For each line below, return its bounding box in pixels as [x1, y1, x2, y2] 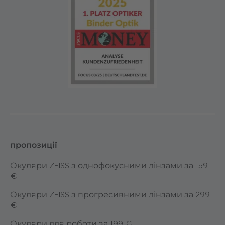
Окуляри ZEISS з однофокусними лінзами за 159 [10, 160, 208, 170]
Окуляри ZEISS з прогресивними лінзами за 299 [10, 189, 210, 199]
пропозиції [10, 140, 57, 150]
